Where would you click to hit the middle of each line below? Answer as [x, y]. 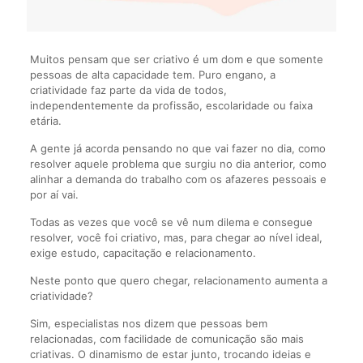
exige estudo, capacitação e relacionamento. [143, 252]
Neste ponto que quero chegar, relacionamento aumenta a [178, 280]
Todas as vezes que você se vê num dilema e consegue [171, 222]
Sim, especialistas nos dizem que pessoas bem [148, 323]
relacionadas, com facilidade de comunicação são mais [167, 338]
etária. [45, 120]
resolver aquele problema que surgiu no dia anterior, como [178, 163]
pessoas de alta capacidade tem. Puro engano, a [152, 74]
